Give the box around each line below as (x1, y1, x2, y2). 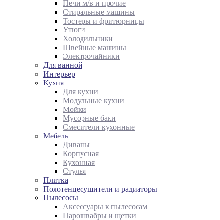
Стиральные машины (63, 8, 135, 16)
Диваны (63, 140, 90, 149)
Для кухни (63, 87, 98, 96)
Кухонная (63, 158, 95, 166)
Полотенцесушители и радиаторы (43, 185, 157, 193)
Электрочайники (63, 52, 120, 60)
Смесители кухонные (63, 123, 135, 131)
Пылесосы (43, 193, 78, 202)
